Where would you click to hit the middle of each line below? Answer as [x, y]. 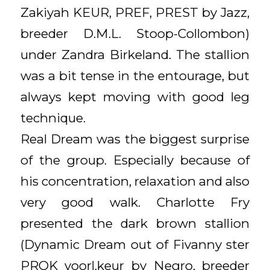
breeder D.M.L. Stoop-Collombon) [135, 33]
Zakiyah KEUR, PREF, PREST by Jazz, [135, 12]
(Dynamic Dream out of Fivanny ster [135, 244]
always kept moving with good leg [135, 96]
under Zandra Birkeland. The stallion [135, 54]
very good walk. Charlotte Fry [135, 202]
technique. [53, 118]
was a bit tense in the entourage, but [135, 75]
